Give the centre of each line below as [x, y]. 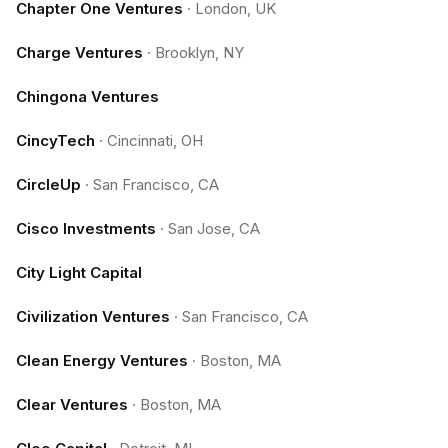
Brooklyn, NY [199, 52]
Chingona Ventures [87, 96]
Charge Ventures [79, 52]
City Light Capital [79, 272]
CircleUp [48, 184]
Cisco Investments [86, 228]
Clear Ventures [72, 404]
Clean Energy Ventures [102, 360]
